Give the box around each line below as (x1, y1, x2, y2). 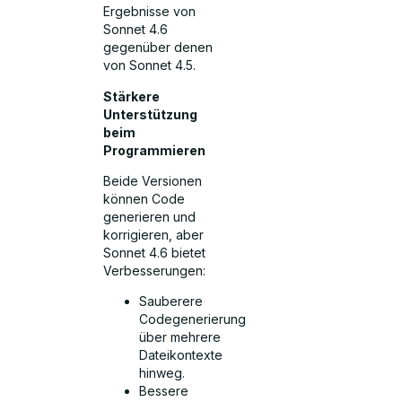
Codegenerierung (139, 311, 247, 328)
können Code (103, 190, 186, 206)
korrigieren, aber (103, 226, 205, 242)
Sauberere (139, 293, 204, 310)
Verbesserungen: (103, 262, 206, 278)
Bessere (139, 383, 189, 399)
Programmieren (103, 142, 206, 158)
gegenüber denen (103, 39, 214, 56)
